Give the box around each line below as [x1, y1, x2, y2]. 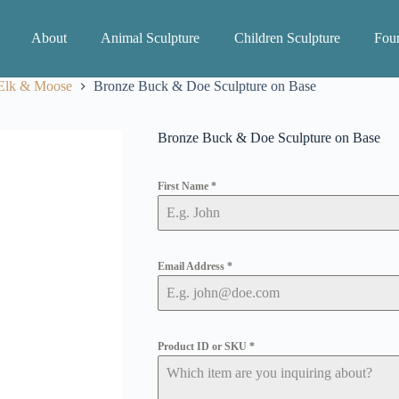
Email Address [157, 260, 227, 273]
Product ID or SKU [157, 340, 249, 354]
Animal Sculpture [101, 30, 200, 46]
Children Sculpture [233, 30, 340, 46]
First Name [157, 180, 211, 193]
